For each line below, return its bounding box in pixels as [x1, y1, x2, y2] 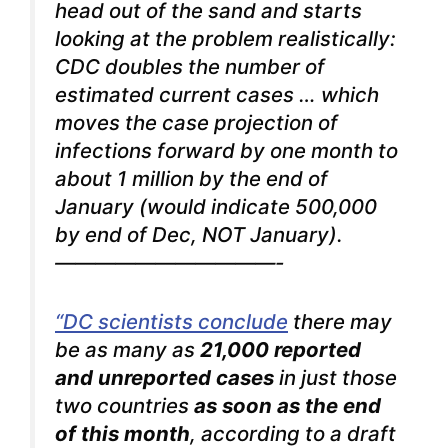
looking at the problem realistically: [55, 26, 396, 52]
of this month [55, 420, 190, 446]
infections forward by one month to [55, 138, 398, 164]
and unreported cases [55, 364, 279, 390]
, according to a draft [190, 420, 396, 446]
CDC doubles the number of [55, 54, 325, 80]
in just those [279, 364, 397, 390]
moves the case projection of [55, 110, 338, 136]
